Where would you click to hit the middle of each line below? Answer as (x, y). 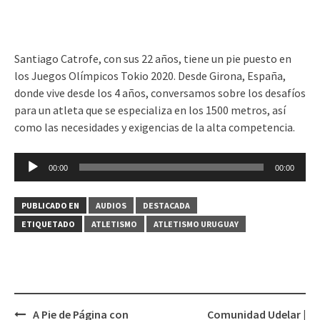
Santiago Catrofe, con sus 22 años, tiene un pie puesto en (153, 58)
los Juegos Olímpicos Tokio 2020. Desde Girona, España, (150, 75)
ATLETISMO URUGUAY (196, 224)
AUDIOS (111, 205)
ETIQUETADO (48, 224)
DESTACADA (166, 205)
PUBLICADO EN (50, 205)
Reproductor (45, 160)
